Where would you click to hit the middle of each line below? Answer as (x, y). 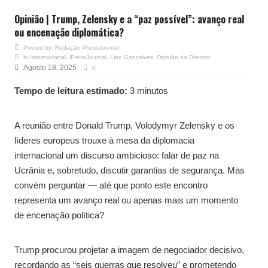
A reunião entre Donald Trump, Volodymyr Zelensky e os (124, 125)
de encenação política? (59, 215)
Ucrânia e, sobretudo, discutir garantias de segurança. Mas (130, 170)
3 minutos (148, 90)
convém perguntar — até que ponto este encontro (111, 185)
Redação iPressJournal (87, 47)
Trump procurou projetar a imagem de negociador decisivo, (129, 249)
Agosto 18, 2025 (50, 67)
